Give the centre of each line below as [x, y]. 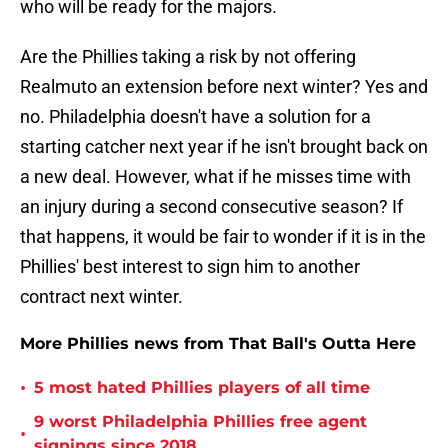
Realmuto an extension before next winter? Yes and [224, 87]
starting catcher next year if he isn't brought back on [224, 147]
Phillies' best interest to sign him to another [190, 267]
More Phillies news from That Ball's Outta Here [218, 344]
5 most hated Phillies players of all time [202, 388]
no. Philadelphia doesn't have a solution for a [195, 117]
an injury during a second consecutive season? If [211, 207]
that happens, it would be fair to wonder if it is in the [223, 237]
